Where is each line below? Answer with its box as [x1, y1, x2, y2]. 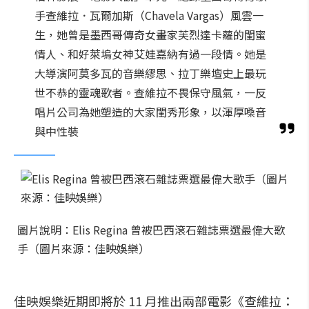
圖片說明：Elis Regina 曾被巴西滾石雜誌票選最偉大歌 [17, 221, 285, 238]
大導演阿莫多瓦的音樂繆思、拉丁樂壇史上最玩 [34, 65, 266, 81]
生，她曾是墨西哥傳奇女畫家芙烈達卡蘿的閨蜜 [34, 26, 266, 43]
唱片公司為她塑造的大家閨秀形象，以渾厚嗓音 [34, 103, 266, 120]
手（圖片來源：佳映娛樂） [17, 240, 150, 257]
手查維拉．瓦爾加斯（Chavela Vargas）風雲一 [34, 7, 263, 23]
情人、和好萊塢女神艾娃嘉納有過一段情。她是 [34, 46, 266, 62]
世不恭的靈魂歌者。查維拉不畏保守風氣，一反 [34, 84, 266, 101]
